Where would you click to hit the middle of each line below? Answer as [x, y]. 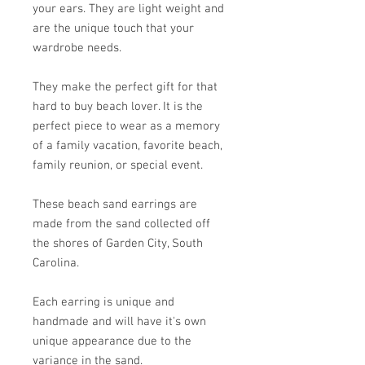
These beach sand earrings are [115, 204]
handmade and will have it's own [119, 322]
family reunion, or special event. [118, 165]
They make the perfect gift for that [125, 87]
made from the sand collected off [121, 224]
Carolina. [56, 263]
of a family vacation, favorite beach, [128, 146]
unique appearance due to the [112, 341]
